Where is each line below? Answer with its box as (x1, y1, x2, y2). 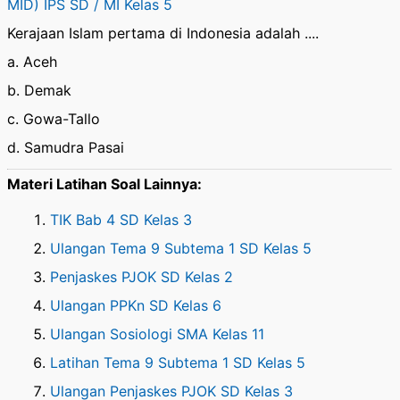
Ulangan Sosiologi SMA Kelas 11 (50, 325, 264, 343)
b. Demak (7, 81, 71, 99)
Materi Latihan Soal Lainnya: (7, 175, 202, 193)
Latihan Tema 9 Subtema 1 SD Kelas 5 (50, 354, 305, 371)
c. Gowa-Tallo (7, 110, 100, 128)
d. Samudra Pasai (7, 138, 124, 156)
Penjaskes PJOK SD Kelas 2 (50, 268, 233, 286)
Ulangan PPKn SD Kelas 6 (50, 296, 221, 314)
